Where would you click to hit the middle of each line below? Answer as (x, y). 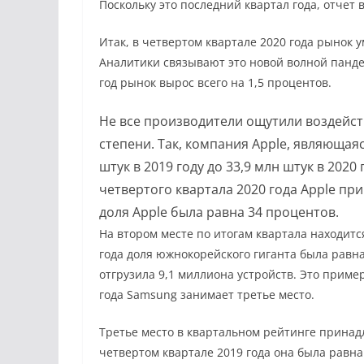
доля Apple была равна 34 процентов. (219, 212)
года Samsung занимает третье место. (207, 294)
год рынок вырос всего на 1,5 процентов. (215, 82)
